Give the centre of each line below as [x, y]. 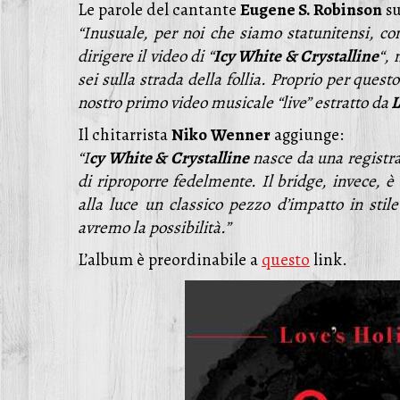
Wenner [241, 135]
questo [286, 260]
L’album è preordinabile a [170, 260]
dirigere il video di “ [146, 56]
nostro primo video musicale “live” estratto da [233, 103]
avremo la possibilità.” [154, 228]
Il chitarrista [125, 135]
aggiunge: [307, 135]
